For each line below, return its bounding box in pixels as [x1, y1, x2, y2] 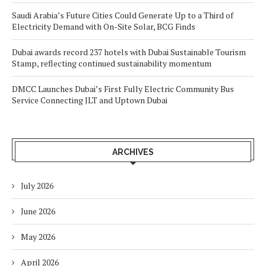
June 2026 [21, 205, 55, 217]
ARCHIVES [112, 147, 154, 157]
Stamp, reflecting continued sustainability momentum [12, 58, 211, 69]
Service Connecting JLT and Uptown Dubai [12, 94, 167, 106]
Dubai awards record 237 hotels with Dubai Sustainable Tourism [12, 46, 246, 58]
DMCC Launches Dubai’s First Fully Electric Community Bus [12, 83, 234, 94]
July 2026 [21, 180, 53, 191]
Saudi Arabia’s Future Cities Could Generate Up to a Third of [12, 9, 233, 21]
